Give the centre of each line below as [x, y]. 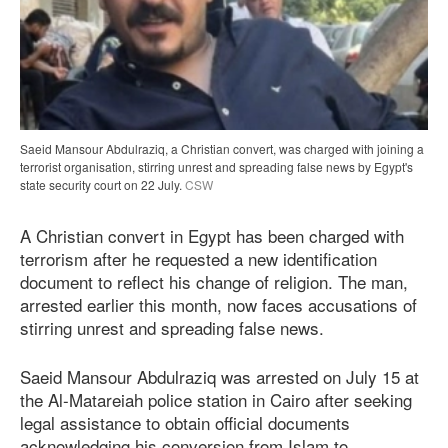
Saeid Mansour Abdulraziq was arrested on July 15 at [219, 376]
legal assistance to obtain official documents [185, 422]
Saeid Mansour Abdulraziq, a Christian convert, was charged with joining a [222, 149]
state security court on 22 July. [101, 185]
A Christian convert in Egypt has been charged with [212, 236]
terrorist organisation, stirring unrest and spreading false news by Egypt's [216, 167]
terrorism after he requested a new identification [198, 259]
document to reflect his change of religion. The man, [214, 282]
